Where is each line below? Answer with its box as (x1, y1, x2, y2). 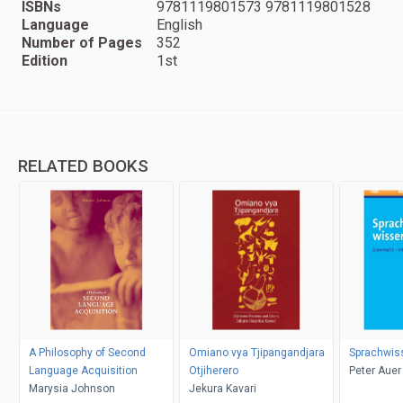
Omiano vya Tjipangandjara (188, 345, 325, 359)
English (157, 15, 202, 33)
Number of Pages (22, 33, 142, 51)
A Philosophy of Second (28, 345, 146, 359)
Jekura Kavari (188, 381, 256, 395)
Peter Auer (348, 363, 401, 377)
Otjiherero (188, 363, 238, 377)
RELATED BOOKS (18, 155, 148, 176)
